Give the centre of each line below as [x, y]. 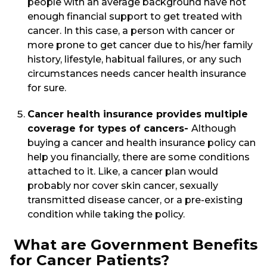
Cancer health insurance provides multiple [138, 114]
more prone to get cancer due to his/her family [140, 45]
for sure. [48, 88]
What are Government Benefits [133, 244]
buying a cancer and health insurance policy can [142, 143]
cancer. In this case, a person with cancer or [131, 31]
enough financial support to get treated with [135, 17]
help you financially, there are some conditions [139, 157]
